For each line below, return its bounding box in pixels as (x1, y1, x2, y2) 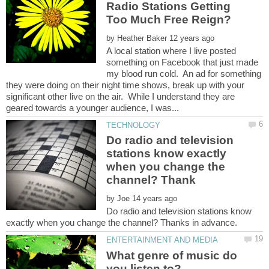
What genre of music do (106, 249, 238, 262)
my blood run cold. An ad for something (106, 68, 262, 79)
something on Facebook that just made (106, 56, 259, 67)
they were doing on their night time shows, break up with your (6, 79, 244, 90)
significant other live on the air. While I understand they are (6, 91, 235, 101)
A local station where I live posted (106, 45, 237, 56)
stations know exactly (106, 147, 227, 160)
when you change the (106, 160, 226, 174)
